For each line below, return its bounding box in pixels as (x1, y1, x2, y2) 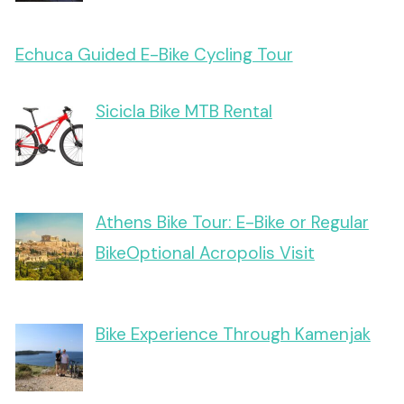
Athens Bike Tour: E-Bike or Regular (95, 211, 369, 234)
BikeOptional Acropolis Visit (95, 242, 315, 265)
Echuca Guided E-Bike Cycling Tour (14, 43, 293, 67)
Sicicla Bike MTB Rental (95, 99, 272, 123)
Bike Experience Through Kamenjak (95, 322, 371, 345)
